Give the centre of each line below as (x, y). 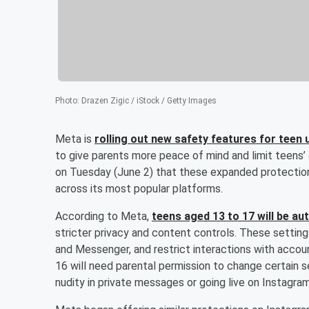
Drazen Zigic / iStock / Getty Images (149, 100)
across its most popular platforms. (139, 188)
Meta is (75, 139)
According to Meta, (103, 216)
